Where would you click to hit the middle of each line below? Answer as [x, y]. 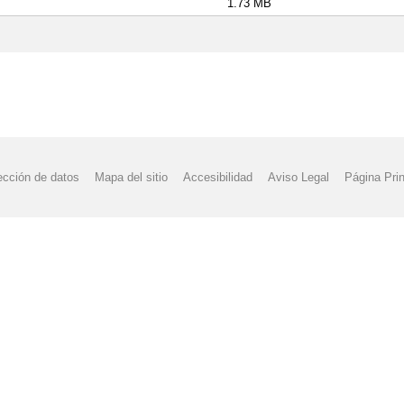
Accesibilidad [218, 178]
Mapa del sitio [131, 178]
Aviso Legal [299, 178]
